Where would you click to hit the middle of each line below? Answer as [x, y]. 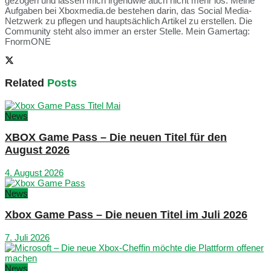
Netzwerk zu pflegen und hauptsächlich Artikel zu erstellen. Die [129, 21]
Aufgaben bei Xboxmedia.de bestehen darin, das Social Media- [128, 10]
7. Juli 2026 [27, 237]
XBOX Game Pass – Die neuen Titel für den [116, 138]
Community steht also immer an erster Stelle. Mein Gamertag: [127, 31]
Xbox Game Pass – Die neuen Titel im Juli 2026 [126, 215]
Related [24, 83]
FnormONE [28, 41]
